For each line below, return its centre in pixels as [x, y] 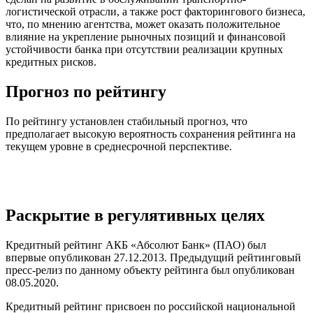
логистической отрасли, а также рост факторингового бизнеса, [155, 11]
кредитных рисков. [51, 61]
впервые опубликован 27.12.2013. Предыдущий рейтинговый [153, 257]
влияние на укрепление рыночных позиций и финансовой [146, 36]
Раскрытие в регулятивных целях [135, 215]
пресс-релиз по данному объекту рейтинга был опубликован [150, 270]
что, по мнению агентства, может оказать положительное [143, 24]
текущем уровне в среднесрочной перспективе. [119, 146]
